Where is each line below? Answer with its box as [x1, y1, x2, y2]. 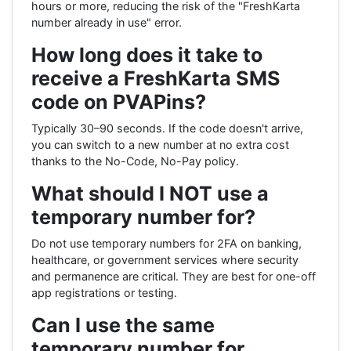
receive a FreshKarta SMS [31, 66, 280, 90]
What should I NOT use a [31, 181, 269, 205]
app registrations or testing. [31, 285, 177, 299]
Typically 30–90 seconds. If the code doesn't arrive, [31, 121, 303, 135]
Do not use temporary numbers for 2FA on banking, [31, 236, 302, 250]
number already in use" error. [31, 15, 182, 29]
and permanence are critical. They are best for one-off [31, 269, 316, 283]
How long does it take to [31, 42, 262, 67]
